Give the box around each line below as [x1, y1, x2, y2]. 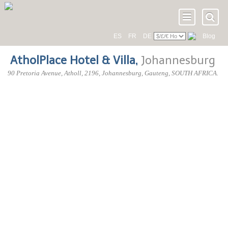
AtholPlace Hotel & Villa [10, 53, 136, 67]
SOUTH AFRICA [171, 69, 217, 77]
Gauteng [144, 69, 168, 77]
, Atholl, [61, 69, 84, 77]
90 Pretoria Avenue [7, 69, 61, 77]
